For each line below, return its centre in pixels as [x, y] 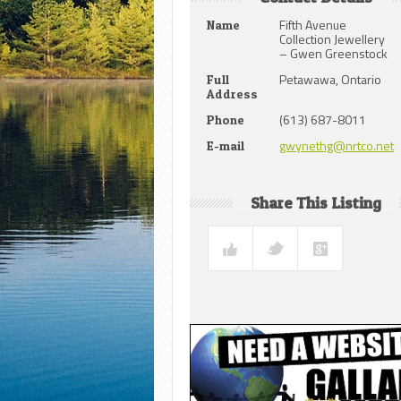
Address [233, 94]
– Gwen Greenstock [334, 54]
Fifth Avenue [313, 25]
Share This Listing [316, 203]
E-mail [226, 146]
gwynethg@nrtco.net [337, 146]
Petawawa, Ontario [331, 80]
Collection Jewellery [333, 39]
